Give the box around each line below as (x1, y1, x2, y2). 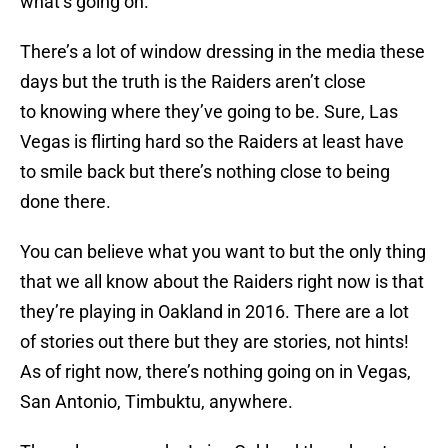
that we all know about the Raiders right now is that (20, 271, 424, 293)
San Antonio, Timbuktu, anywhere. (20, 391, 293, 413)
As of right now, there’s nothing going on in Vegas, (20, 361, 411, 383)
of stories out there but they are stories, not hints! (20, 331, 409, 353)
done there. (20, 191, 111, 213)
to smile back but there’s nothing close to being (20, 161, 390, 183)
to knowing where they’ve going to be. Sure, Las (20, 101, 398, 123)
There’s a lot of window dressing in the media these (20, 41, 425, 63)
